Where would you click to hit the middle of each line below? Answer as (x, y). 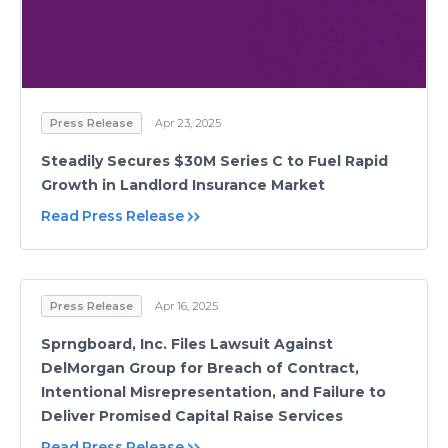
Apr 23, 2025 (188, 122)
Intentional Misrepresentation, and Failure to (213, 392)
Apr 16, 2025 (186, 306)
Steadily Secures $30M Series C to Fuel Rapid (214, 160)
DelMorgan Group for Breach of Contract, (200, 368)
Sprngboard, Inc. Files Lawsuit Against (187, 344)
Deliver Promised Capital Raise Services (192, 416)
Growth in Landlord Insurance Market (183, 184)
